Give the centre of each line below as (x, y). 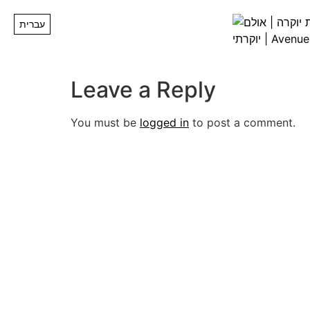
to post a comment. (242, 123)
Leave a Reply (143, 90)
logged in (164, 123)
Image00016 (154, 22)
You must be (105, 123)
